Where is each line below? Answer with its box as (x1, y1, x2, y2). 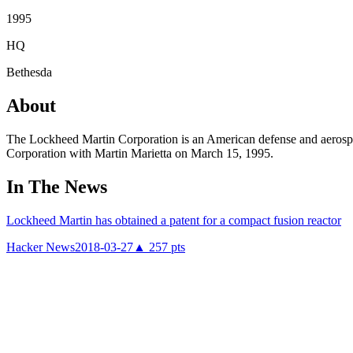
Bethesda (6, 65, 52, 79)
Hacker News (6, 240, 75, 254)
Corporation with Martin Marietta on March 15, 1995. (6, 146, 273, 160)
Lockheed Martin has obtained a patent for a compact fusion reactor (6, 213, 341, 227)
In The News (6, 176, 107, 197)
